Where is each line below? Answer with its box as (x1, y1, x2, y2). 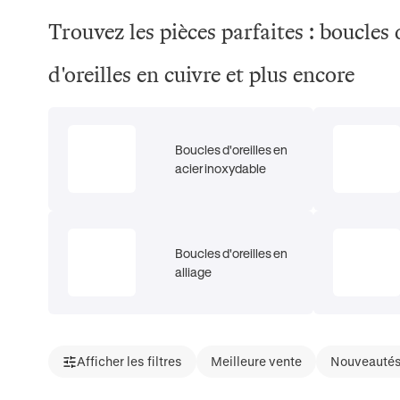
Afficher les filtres (76, 354, 182, 369)
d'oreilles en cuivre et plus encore (47, 62, 354, 87)
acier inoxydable (174, 161, 266, 176)
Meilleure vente (210, 354, 302, 369)
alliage (174, 264, 212, 279)
